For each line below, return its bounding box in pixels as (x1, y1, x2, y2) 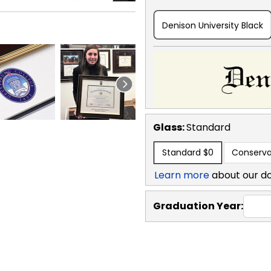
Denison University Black (162, 19, 263, 31)
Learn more (154, 168, 209, 182)
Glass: (153, 120, 186, 134)
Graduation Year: (153, 198, 243, 213)
